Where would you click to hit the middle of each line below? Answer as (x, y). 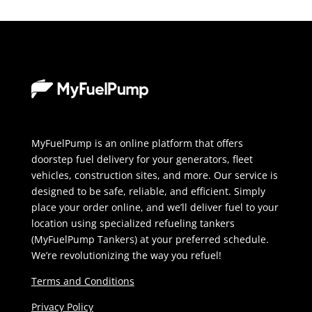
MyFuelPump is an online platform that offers (137, 143)
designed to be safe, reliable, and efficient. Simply (148, 191)
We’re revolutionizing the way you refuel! (126, 255)
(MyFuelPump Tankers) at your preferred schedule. (150, 239)
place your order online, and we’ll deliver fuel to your (155, 207)
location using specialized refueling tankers (133, 223)
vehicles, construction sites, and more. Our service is (154, 175)
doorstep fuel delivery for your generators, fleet (142, 159)
